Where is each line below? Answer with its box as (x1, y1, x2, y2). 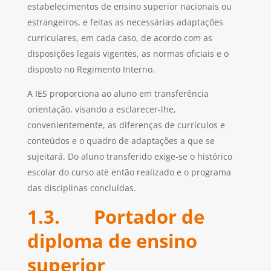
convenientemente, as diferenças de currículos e (27, 119, 225, 131)
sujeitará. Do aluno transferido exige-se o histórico (27, 151, 232, 163)
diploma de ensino (27, 228, 197, 254)
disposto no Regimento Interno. (27, 64, 155, 76)
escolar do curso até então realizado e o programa (27, 166, 231, 178)
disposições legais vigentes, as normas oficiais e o (27, 48, 229, 60)
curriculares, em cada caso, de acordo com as (27, 32, 212, 44)
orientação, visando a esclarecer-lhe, (27, 103, 176, 116)
